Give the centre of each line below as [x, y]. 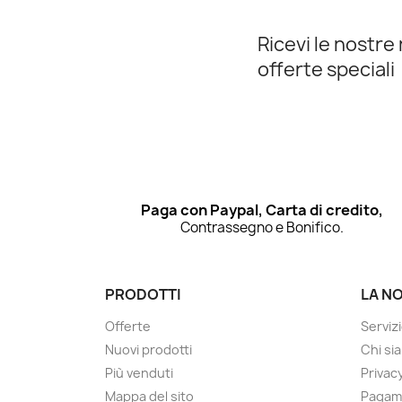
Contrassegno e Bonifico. [262, 227]
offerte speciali [326, 69]
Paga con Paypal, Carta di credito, [262, 210]
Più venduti [139, 372]
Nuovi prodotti [149, 349]
